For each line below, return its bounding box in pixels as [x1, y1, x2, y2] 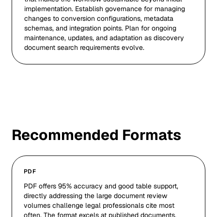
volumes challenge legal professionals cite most [24, 201, 174, 210]
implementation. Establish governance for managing [24, 4, 186, 13]
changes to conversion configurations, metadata [24, 14, 174, 23]
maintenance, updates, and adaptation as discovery [24, 33, 185, 42]
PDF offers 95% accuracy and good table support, [24, 182, 178, 190]
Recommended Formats [12, 125, 181, 144]
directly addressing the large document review [24, 191, 167, 200]
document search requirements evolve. [24, 43, 145, 52]
